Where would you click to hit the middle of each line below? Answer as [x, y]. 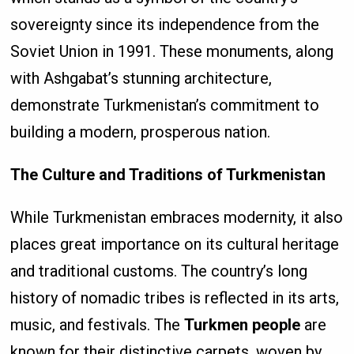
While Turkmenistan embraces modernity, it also [177, 217]
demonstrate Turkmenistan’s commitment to [165, 105]
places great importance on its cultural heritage [175, 244]
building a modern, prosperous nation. [141, 132]
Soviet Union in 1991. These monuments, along [172, 51]
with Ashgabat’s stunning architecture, [141, 78]
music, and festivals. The [98, 324]
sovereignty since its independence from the [165, 24]
